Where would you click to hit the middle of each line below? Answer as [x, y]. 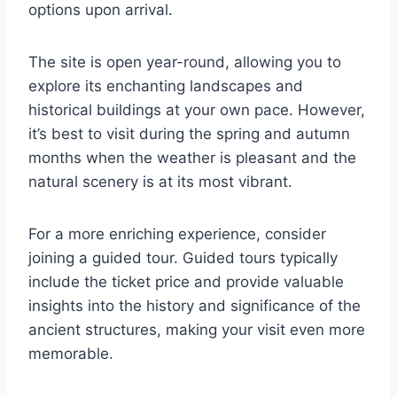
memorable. [71, 354]
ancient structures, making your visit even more [197, 330]
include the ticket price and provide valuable [186, 282]
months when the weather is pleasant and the [192, 158]
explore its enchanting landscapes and [166, 86]
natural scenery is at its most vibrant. [160, 182]
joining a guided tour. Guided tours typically [183, 258]
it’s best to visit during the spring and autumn [189, 134]
